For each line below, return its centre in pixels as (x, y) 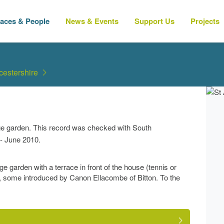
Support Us (154, 21)
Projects (205, 21)
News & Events (92, 21)
